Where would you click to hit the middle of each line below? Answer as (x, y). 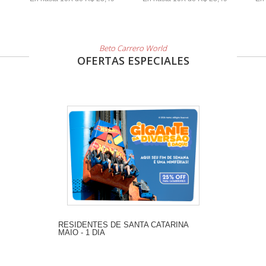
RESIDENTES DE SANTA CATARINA (123, 224)
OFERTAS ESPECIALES (133, 60)
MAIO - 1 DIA (81, 232)
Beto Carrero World (133, 48)
